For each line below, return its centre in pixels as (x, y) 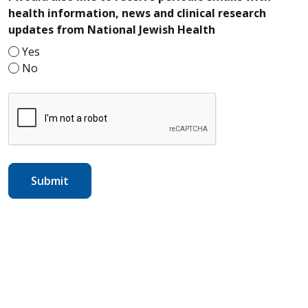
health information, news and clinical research (137, 13)
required (238, 29)
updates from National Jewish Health (112, 30)
